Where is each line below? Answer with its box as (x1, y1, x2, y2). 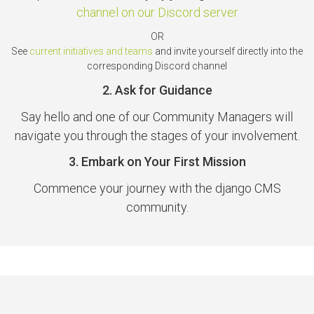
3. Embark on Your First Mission (68, 154, 246, 169)
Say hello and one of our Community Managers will (21, 109, 293, 124)
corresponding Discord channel (87, 60, 227, 71)
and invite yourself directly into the (153, 45, 303, 57)
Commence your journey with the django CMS (33, 180, 281, 196)
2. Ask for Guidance (102, 83, 212, 97)
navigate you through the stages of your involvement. (14, 128, 300, 143)
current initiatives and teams (29, 45, 153, 57)
